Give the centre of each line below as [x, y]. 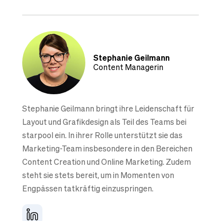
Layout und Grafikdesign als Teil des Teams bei [104, 122]
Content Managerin [128, 67]
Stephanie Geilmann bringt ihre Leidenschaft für [108, 108]
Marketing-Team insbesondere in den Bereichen [107, 148]
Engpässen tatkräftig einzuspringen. [88, 188]
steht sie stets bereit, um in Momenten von [98, 175]
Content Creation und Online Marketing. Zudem [106, 162]
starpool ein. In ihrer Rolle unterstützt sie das [102, 135]
